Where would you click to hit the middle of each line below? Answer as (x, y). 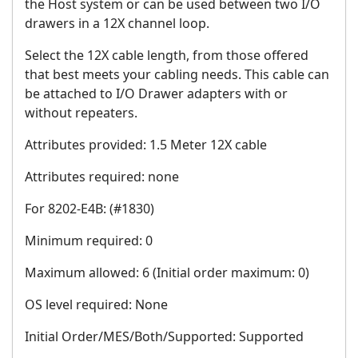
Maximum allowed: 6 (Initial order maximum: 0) (167, 273)
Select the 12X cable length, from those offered (167, 56)
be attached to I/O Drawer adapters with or (156, 94)
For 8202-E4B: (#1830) (89, 209)
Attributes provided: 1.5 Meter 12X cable (146, 145)
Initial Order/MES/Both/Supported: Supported (164, 337)
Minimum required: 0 (89, 241)
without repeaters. (81, 113)
